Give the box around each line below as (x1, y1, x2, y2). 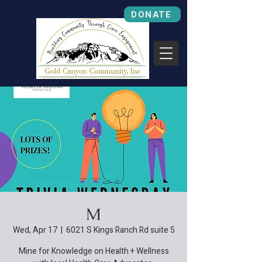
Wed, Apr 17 (12, 224, 57, 236)
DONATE (131, 8, 171, 21)
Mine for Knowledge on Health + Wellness (18, 245, 169, 257)
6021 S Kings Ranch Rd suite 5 (65, 224, 175, 236)
